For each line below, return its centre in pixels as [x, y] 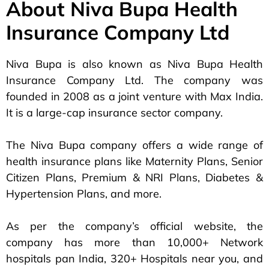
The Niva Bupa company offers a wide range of [134, 145]
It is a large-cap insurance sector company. [114, 113]
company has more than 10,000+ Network [134, 243]
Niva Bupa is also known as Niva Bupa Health [134, 64]
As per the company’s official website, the [134, 226]
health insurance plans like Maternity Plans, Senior [134, 162]
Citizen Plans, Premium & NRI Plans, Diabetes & [134, 178]
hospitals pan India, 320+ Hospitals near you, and [134, 259]
